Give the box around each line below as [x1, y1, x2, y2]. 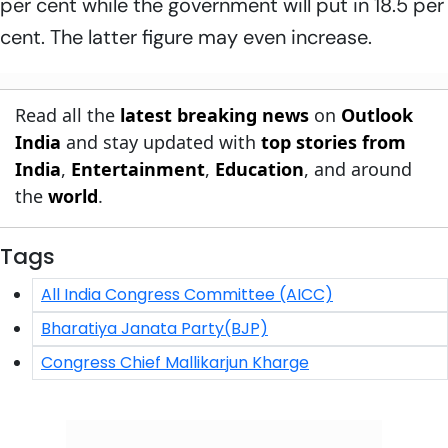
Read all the [15, 102, 120, 127]
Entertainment [71, 156, 205, 181]
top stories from [261, 129, 406, 154]
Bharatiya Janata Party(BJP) [41, 316, 268, 340]
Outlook [341, 102, 413, 127]
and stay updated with [61, 129, 261, 154]
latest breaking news [120, 102, 309, 127]
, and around [304, 156, 412, 181]
